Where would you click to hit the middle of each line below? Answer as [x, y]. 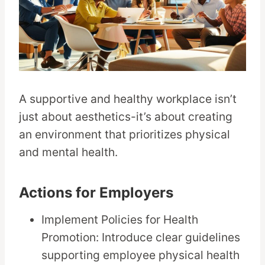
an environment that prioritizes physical [125, 135]
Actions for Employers [96, 193]
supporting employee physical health [141, 255]
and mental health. [68, 152]
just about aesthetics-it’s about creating [126, 117]
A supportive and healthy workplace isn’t [128, 99]
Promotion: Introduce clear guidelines [141, 237]
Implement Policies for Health [120, 220]
